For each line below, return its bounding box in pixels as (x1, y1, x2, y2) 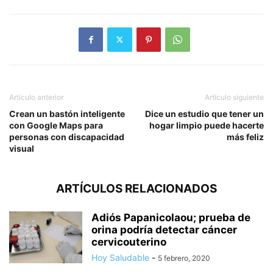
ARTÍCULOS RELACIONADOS (56, 181, 217, 196)
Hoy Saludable (91, 252, 149, 263)
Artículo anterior (9, 92, 63, 102)
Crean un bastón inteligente (9, 108, 125, 119)
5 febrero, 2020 (158, 253, 210, 263)
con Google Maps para (9, 119, 103, 130)
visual (9, 143, 34, 154)
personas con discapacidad (9, 131, 124, 142)
